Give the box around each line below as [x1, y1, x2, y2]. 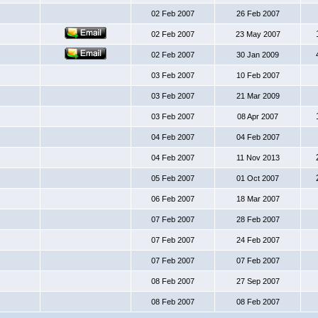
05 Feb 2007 [151, 174, 194, 182]
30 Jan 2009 [236, 50, 279, 59]
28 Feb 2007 [236, 215, 280, 224]
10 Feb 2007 [236, 71, 280, 79]
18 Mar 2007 [236, 194, 280, 203]
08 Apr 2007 [237, 112, 278, 121]
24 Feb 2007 [236, 236, 280, 244]
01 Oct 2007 [236, 174, 279, 182]
